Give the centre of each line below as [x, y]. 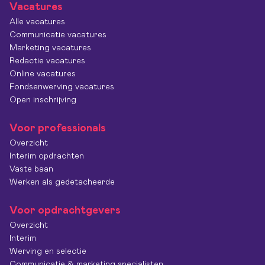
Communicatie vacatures [58, 35]
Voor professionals [58, 128]
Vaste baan [31, 169]
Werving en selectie [48, 251]
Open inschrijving [43, 100]
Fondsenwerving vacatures [62, 87]
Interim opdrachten [47, 156]
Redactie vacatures [47, 61]
